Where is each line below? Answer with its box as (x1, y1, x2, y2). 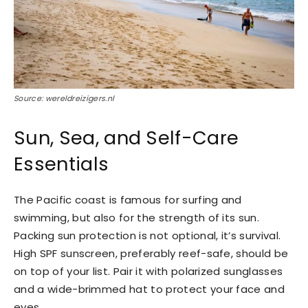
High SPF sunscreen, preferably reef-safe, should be (14, 246, 289, 261)
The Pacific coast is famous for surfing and (14, 192, 242, 208)
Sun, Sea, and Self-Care (14, 125, 239, 151)
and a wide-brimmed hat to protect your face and (14, 282, 285, 297)
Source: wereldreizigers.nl (14, 93, 115, 104)
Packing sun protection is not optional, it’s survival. (14, 228, 281, 243)
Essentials (14, 151, 109, 177)
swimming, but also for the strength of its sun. (14, 210, 260, 225)
